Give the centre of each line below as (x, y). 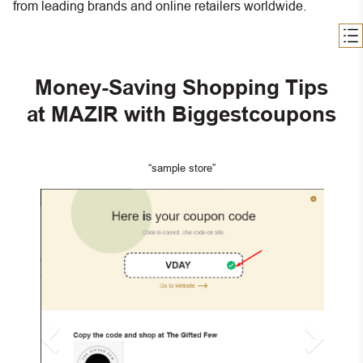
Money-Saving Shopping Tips (181, 88)
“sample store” (181, 168)
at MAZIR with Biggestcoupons (181, 115)
